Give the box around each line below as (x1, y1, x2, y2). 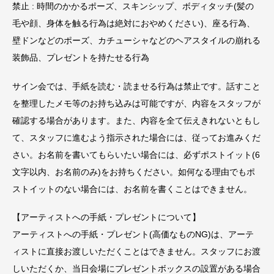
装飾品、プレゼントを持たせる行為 (12, 52, 149, 62)
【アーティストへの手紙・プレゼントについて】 (12, 212, 201, 223)
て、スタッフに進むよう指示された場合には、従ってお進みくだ (12, 132, 261, 143)
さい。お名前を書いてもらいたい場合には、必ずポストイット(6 (12, 149, 260, 160)
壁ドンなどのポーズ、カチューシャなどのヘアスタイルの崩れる (12, 35, 261, 45)
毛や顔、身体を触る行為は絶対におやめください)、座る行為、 (12, 18, 255, 28)
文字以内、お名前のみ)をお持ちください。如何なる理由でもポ (12, 166, 255, 177)
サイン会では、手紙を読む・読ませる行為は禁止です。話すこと (12, 81, 261, 91)
